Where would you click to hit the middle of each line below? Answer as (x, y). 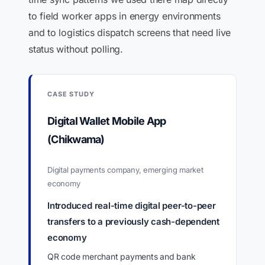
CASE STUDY (71, 94)
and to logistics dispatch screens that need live (130, 33)
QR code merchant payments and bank (122, 256)
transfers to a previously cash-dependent (133, 222)
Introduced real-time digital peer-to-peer (132, 206)
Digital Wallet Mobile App (107, 121)
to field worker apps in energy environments (125, 16)
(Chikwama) (76, 139)
